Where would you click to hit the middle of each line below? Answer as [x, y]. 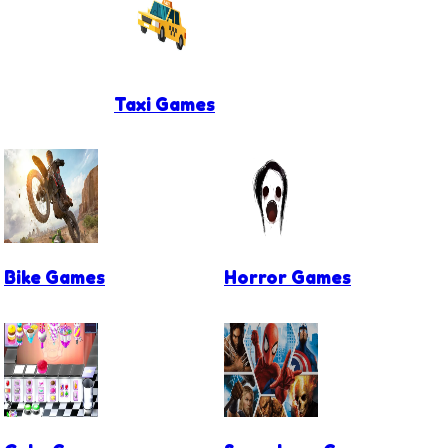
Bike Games [54, 277]
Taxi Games [164, 103]
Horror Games [287, 277]
